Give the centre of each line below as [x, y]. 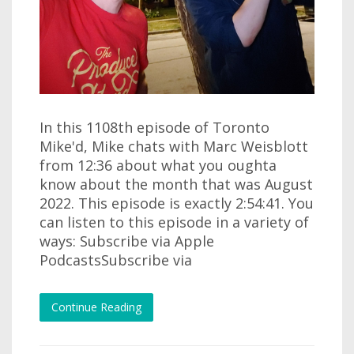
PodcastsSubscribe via [116, 260]
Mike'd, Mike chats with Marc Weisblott [174, 147]
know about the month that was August [176, 185]
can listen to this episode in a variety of [174, 222]
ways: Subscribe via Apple [127, 241]
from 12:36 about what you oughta [158, 166]
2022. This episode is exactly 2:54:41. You [177, 203]
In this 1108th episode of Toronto [154, 128]
